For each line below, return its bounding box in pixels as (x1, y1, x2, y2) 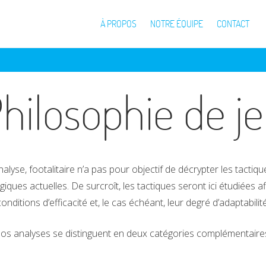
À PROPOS (100, 18, 137, 30)
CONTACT (216, 18, 249, 30)
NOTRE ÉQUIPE (150, 18, 203, 30)
